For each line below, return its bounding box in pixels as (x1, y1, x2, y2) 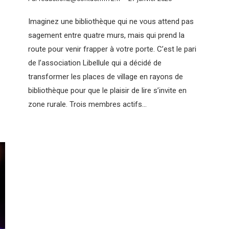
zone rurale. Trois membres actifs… (28, 99, 147, 109)
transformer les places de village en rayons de (28, 72, 183, 81)
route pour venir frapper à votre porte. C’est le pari (28, 44, 196, 54)
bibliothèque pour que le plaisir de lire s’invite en (28, 85, 187, 95)
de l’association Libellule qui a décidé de (28, 58, 162, 67)
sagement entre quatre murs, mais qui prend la (28, 30, 185, 40)
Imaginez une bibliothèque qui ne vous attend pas (28, 16, 194, 26)
